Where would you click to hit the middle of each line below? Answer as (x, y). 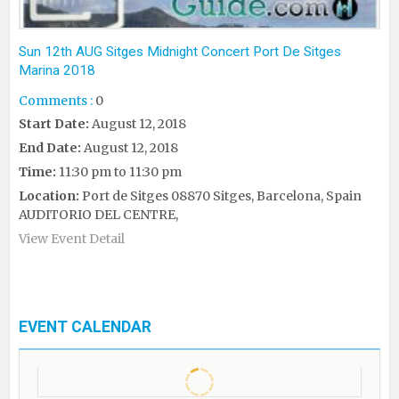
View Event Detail (72, 238)
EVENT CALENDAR (85, 326)
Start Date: (54, 123)
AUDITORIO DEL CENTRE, (98, 214)
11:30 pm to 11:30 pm (119, 171)
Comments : (56, 100)
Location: (49, 195)
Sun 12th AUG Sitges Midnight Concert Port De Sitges (180, 51)
